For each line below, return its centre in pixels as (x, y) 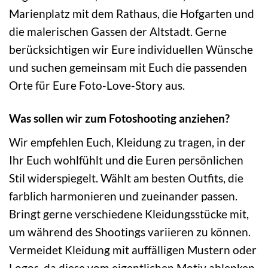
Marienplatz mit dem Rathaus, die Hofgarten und (132, 13)
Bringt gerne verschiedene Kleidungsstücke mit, (129, 214)
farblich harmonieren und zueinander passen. (123, 196)
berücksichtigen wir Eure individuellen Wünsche (131, 49)
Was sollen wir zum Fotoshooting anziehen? (119, 118)
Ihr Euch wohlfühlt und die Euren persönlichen (126, 160)
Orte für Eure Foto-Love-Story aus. (97, 85)
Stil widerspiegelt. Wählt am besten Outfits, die (126, 178)
